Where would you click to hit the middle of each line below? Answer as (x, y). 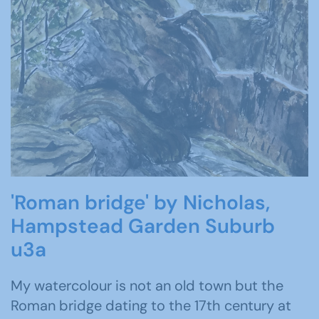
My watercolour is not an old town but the (147, 286)
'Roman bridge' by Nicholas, (140, 203)
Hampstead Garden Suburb (143, 226)
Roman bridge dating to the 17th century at (151, 306)
